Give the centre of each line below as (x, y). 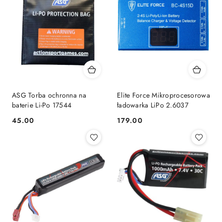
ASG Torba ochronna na (49, 95)
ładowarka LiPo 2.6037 (153, 105)
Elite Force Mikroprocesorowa (164, 95)
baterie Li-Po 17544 (42, 105)
